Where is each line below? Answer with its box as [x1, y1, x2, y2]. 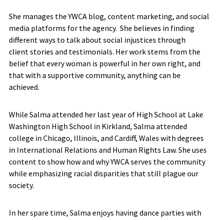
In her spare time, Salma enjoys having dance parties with [8, 208, 201, 218]
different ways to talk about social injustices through [8, 35, 186, 45]
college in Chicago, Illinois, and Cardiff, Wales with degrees [8, 133, 204, 143]
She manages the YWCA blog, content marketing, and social [8, 11, 209, 21]
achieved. [8, 82, 41, 92]
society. [8, 180, 34, 190]
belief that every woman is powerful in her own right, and [8, 58, 200, 68]
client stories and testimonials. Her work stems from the [8, 47, 200, 56]
